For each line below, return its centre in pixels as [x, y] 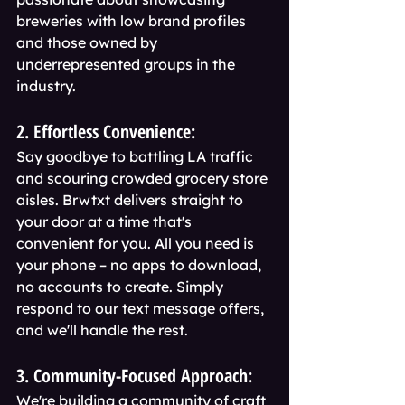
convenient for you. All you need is [137, 243]
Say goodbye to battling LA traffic [137, 156]
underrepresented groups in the [127, 64]
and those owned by [89, 42]
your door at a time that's [106, 221]
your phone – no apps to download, [141, 265]
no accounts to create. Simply [122, 287]
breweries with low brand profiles [133, 21]
